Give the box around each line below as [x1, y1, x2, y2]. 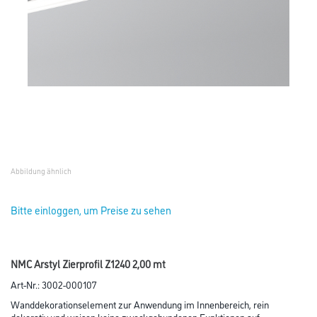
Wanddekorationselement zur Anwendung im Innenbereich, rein [11, 297, 269, 311]
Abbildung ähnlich [11, 166, 71, 176]
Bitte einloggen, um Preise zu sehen [11, 202, 171, 217]
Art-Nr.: [11, 277, 42, 291]
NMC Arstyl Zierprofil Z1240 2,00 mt [11, 256, 166, 271]
